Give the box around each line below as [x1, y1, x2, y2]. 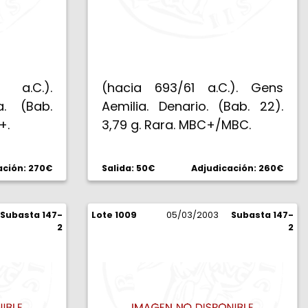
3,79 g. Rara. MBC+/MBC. [102, 116, 251, 133]
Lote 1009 [91, 209, 137, 221]
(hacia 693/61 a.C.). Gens [102, 79, 283, 96]
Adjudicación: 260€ [191, 162, 283, 174]
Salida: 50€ [102, 162, 155, 174]
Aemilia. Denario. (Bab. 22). [102, 98, 283, 115]
